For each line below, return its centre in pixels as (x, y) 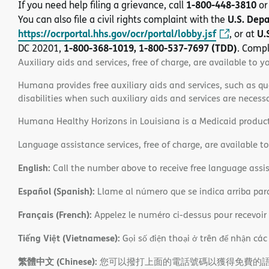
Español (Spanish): (56, 191)
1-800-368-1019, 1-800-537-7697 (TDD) (150, 47)
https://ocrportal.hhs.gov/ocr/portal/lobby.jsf (117, 33)
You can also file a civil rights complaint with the (123, 19)
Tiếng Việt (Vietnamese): (69, 237)
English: (34, 167)
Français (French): (55, 214)
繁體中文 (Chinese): (58, 261)
